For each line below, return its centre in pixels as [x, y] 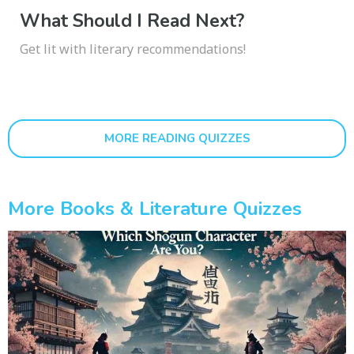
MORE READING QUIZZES [177, 139]
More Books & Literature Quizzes [155, 209]
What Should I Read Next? [132, 21]
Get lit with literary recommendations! [133, 49]
